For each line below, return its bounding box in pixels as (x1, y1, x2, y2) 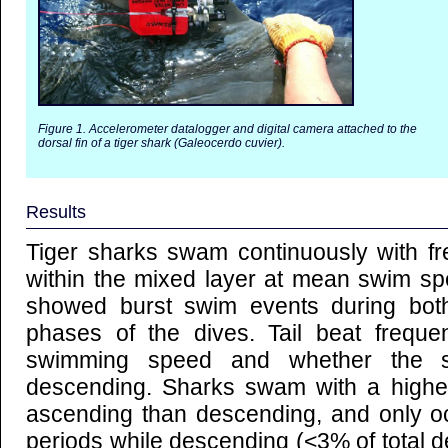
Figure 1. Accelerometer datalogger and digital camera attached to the (38, 122, 417, 136)
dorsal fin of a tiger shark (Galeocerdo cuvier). (38, 136, 285, 150)
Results (26, 202, 86, 222)
